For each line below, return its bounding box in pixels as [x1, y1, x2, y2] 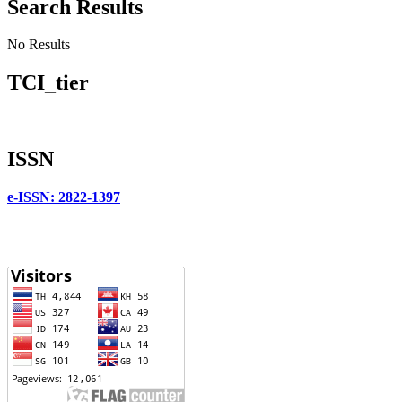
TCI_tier [7, 71, 89, 95]
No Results [7, 37, 70, 53]
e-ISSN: [7, 189, 55, 205]
